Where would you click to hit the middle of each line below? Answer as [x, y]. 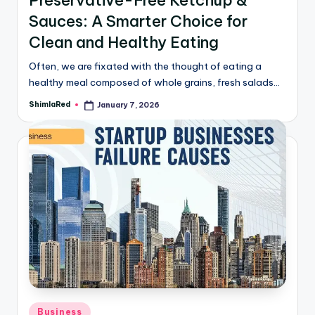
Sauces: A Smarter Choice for [138, 21]
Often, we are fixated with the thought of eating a [145, 66]
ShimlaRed [50, 105]
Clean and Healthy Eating [124, 42]
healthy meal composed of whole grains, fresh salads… [154, 82]
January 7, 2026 [129, 105]
